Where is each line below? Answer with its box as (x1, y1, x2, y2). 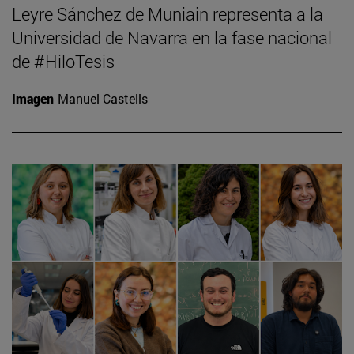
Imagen (12, 89, 54, 107)
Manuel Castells (58, 89, 148, 107)
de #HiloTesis (12, 49, 115, 73)
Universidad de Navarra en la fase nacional (12, 25, 332, 49)
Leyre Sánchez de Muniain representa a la (12, 2, 323, 25)
